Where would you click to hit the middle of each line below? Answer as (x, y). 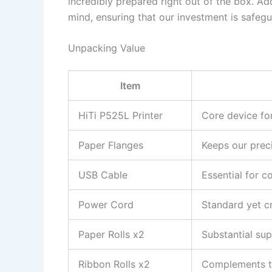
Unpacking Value (107, 48)
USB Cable (103, 175)
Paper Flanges (111, 145)
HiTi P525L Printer (121, 116)
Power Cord (106, 205)
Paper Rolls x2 (111, 235)
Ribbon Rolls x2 (114, 264)
